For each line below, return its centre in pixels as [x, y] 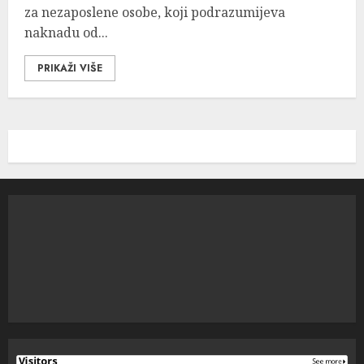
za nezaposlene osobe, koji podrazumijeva [155, 12]
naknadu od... [66, 32]
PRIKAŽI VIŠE [70, 68]
